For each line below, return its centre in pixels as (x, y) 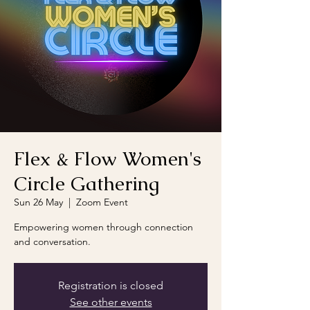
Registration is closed (111, 285)
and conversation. (52, 241)
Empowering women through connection (103, 227)
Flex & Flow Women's (108, 158)
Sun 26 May (38, 202)
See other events (111, 302)
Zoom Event (102, 202)
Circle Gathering (86, 183)
